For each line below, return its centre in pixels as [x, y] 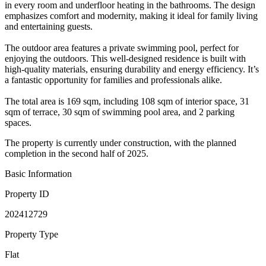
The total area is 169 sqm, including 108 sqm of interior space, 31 [127, 101]
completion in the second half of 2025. [77, 153]
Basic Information [38, 173]
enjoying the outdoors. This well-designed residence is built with [125, 58]
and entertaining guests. [49, 26]
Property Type [31, 234]
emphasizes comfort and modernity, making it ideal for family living [131, 15]
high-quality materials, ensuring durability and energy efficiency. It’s [132, 69]
